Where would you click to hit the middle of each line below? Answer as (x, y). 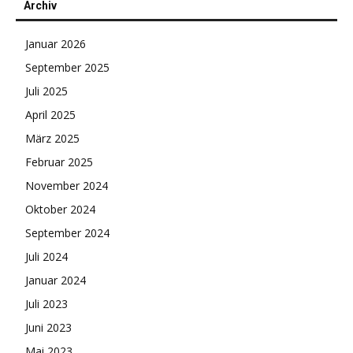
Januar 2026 (56, 44)
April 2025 (50, 115)
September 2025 (67, 68)
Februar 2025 (59, 162)
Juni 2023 (48, 328)
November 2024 (67, 186)
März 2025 (52, 139)
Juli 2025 (46, 91)
